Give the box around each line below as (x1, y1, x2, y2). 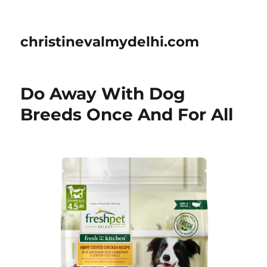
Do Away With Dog (20, 83, 186, 104)
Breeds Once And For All (20, 104, 234, 125)
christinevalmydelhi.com (20, 33, 200, 50)
